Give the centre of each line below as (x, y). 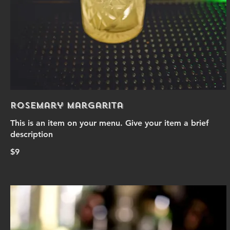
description (32, 134)
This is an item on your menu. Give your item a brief (110, 123)
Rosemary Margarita (67, 106)
